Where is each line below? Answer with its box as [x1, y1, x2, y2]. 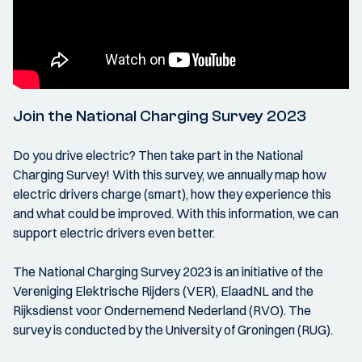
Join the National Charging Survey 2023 [13, 107, 306, 125]
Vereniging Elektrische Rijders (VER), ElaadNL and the [13, 283, 314, 299]
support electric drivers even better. [13, 225, 215, 241]
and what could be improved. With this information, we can [13, 205, 339, 221]
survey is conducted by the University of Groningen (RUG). [13, 322, 333, 338]
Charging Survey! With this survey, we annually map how [13, 166, 326, 183]
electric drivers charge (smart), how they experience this [13, 186, 331, 202]
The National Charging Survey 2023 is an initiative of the [13, 263, 323, 280]
